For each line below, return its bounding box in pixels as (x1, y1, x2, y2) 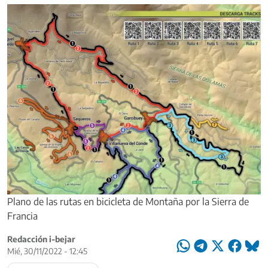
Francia (7, 209, 38, 222)
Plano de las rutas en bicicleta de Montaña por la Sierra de (7, 195, 249, 208)
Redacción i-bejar (7, 233, 75, 244)
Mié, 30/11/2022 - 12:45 (7, 245, 87, 256)
